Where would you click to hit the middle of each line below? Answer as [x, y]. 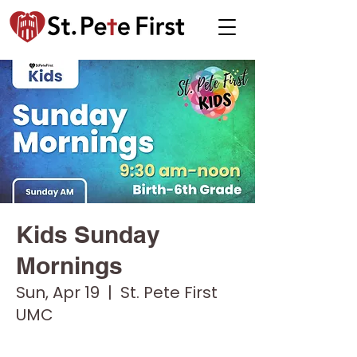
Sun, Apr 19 [58, 292]
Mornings [69, 265]
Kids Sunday [88, 234]
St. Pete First [169, 292]
